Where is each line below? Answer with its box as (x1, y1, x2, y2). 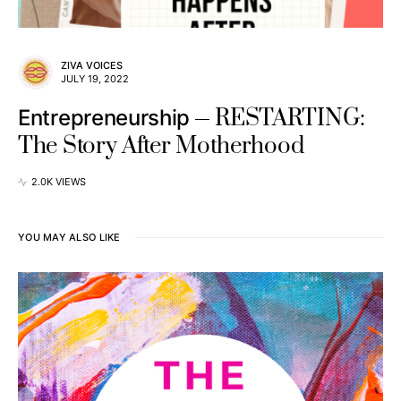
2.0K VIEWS (31, 175, 86, 188)
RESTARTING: (215, 104, 365, 133)
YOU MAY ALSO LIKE (18, 231, 121, 243)
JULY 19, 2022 (61, 73, 129, 85)
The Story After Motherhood (18, 132, 304, 161)
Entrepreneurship (18, 105, 191, 131)
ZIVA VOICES (61, 59, 123, 72)
